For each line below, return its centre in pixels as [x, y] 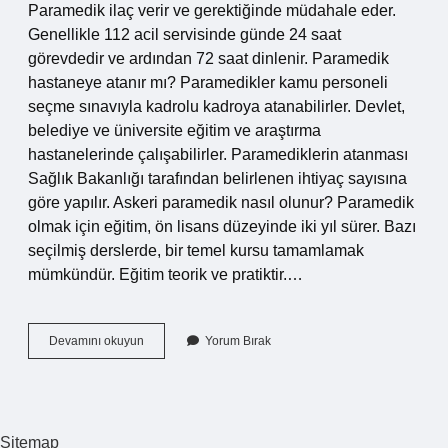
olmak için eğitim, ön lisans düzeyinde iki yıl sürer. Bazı [222, 226]
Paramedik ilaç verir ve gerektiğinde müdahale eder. [212, 10]
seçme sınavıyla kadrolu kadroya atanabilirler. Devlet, [216, 106]
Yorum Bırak [238, 341]
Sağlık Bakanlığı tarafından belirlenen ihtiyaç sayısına [217, 178]
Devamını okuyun [96, 341]
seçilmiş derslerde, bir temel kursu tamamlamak [196, 250]
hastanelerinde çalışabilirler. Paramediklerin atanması [218, 154]
